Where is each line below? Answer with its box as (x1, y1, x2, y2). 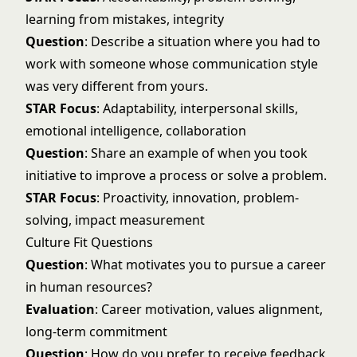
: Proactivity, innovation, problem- (96, 189, 299, 206)
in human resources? (25, 278, 152, 296)
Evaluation (25, 300, 95, 318)
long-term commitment (25, 323, 167, 340)
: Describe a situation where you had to (84, 33, 320, 50)
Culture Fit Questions (25, 233, 153, 251)
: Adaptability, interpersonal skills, (96, 100, 298, 117)
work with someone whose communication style (25, 55, 318, 73)
